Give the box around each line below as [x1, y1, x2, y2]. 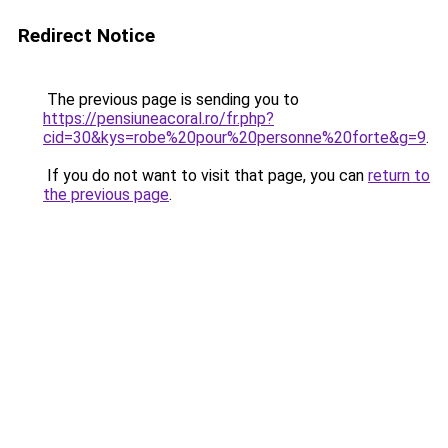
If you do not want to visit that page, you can [43, 166, 368, 185]
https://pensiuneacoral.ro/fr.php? [43, 109, 274, 128]
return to [368, 166, 430, 185]
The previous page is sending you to [43, 90, 299, 109]
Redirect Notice [18, 24, 155, 47]
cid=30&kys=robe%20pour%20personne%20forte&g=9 [43, 128, 426, 147]
